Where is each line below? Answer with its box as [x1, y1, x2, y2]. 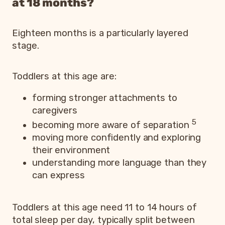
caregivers [32, 105, 78, 117]
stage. [12, 40, 39, 51]
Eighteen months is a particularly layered [12, 27, 188, 39]
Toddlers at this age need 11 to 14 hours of [12, 201, 197, 213]
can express [32, 170, 85, 181]
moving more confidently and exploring [32, 132, 201, 144]
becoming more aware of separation [32, 120, 192, 131]
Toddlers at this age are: [12, 70, 117, 82]
